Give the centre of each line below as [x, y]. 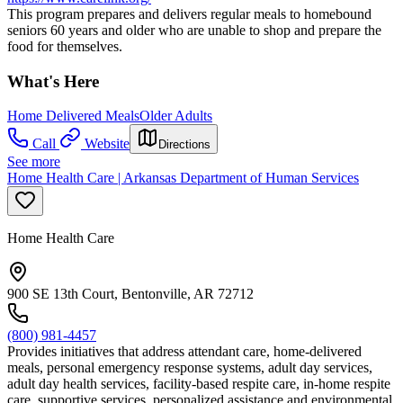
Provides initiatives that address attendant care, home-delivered [184, 352]
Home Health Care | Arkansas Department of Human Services [183, 178]
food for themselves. [65, 46]
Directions [184, 145]
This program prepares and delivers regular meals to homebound [189, 13]
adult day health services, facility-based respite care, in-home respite [199, 384]
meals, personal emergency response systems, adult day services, [190, 368]
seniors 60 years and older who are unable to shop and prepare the [194, 30]
